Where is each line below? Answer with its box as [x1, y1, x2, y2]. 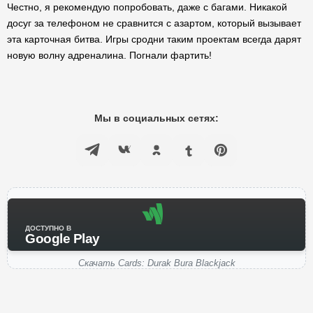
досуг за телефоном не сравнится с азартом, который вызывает [7, 17, 301, 29]
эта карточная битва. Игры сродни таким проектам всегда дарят [7, 34, 301, 45]
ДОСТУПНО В [25, 224, 71, 232]
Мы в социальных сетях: [94, 112, 219, 124]
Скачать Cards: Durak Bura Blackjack [78, 258, 235, 268]
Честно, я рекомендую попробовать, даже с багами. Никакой [7, 1, 287, 13]
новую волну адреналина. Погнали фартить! [7, 50, 212, 61]
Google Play [25, 231, 100, 246]
